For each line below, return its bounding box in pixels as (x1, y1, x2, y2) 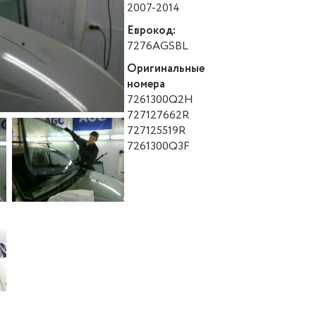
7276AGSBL (126, 38, 188, 54)
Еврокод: (126, 23, 176, 39)
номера (126, 76, 165, 92)
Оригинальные (126, 61, 205, 77)
